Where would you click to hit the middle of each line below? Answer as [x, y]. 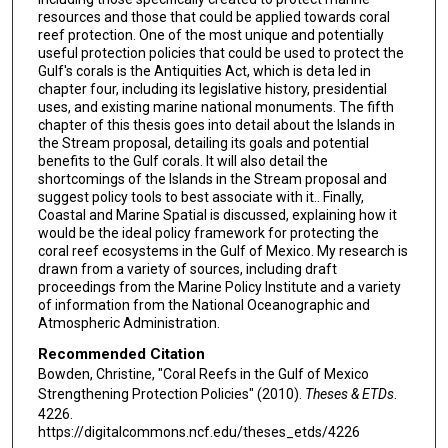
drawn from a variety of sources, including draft [187, 268]
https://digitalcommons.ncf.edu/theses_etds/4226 [198, 432]
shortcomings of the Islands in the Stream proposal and [212, 178]
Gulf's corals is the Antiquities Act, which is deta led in [204, 70]
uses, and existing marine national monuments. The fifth [215, 106]
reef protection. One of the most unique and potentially [210, 34]
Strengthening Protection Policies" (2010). [171, 394]
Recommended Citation [121, 354]
